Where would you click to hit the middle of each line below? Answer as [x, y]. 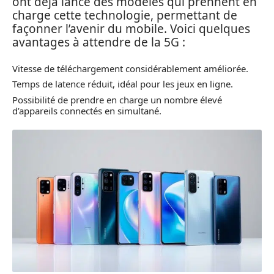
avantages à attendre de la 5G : [99, 43]
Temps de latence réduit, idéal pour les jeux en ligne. [123, 84]
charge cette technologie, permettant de [125, 16]
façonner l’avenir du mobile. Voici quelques [131, 29]
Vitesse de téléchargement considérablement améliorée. [130, 68]
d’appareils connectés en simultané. [87, 110]
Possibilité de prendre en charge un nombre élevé [117, 99]
